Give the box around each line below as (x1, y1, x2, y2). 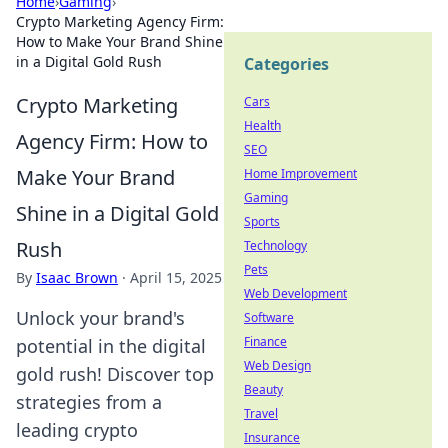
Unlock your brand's (16, 306, 185, 330)
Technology (244, 237, 307, 254)
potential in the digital (16, 334, 206, 358)
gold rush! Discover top (16, 362, 214, 386)
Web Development (244, 285, 347, 302)
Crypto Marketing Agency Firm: (16, 12, 224, 31)
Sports (244, 213, 280, 230)
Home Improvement (244, 165, 357, 182)
